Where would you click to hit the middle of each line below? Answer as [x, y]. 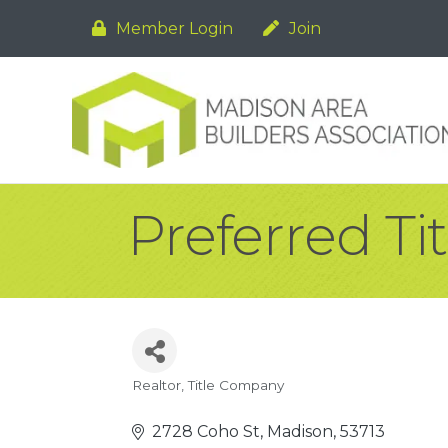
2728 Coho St [206, 431]
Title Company [236, 385]
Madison [300, 431]
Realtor [156, 385]
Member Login [174, 28]
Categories [194, 401]
